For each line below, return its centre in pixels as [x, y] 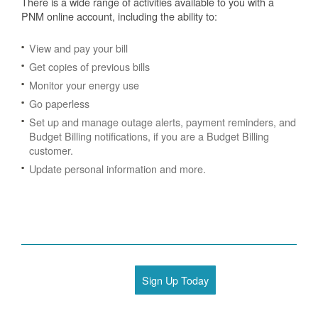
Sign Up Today [175, 280]
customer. [51, 150]
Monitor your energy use [84, 85]
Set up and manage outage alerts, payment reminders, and [163, 122]
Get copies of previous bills [89, 66]
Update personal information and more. [117, 169]
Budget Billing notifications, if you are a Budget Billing [149, 136]
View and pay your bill [78, 48]
